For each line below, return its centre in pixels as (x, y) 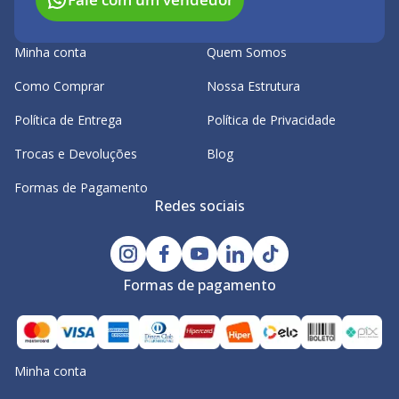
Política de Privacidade (271, 120)
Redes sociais (199, 206)
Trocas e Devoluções (76, 154)
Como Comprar (59, 86)
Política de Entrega (68, 120)
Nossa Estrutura (253, 86)
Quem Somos (247, 52)
